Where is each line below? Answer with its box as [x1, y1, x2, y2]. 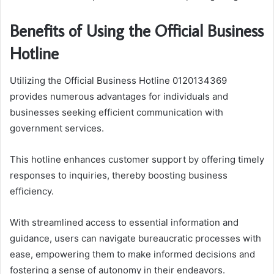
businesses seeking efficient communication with [10, 106, 223, 118]
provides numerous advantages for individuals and [10, 90, 228, 102]
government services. [10, 122, 104, 134]
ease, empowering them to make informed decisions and [10, 248, 255, 260]
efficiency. [10, 185, 54, 197]
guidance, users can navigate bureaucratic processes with [10, 232, 261, 244]
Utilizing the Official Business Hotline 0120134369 [10, 74, 227, 86]
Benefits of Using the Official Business [10, 20, 264, 42]
